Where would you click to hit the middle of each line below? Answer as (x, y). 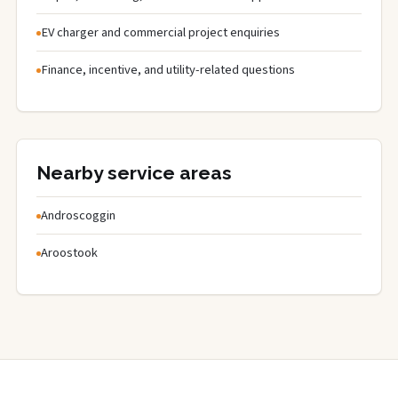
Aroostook (69, 252)
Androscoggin (78, 215)
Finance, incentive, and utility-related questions (168, 69)
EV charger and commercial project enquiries (160, 32)
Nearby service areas (134, 172)
